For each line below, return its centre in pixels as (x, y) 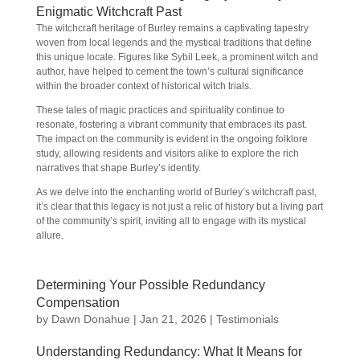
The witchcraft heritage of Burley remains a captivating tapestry (172, 28)
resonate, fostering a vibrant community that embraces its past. (171, 125)
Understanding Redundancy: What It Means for (169, 352)
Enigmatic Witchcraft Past (108, 12)
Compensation (78, 303)
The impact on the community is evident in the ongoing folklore (172, 139)
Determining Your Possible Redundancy (150, 285)
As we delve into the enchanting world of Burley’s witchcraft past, (176, 192)
